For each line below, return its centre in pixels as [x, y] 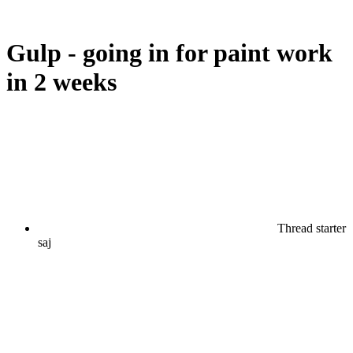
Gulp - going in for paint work [169, 53]
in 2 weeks [61, 82]
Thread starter [312, 228]
